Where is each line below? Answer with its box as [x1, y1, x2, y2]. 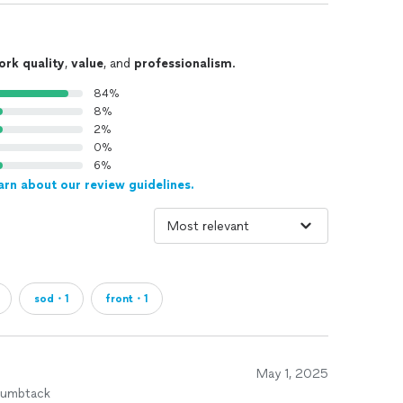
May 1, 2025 [256, 366, 328, 381]
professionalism [134, 56, 232, 71]
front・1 [106, 292, 148, 305]
